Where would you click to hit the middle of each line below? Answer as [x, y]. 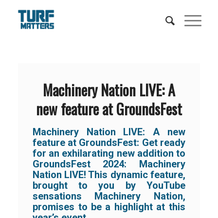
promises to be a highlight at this [109, 207]
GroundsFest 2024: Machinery [109, 164]
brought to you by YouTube [109, 185]
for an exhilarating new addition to [109, 153]
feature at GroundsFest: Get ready [109, 143]
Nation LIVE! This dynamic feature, [109, 175]
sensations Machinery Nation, [109, 196]
